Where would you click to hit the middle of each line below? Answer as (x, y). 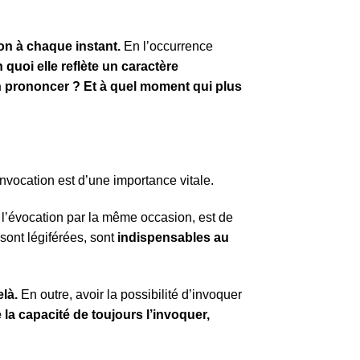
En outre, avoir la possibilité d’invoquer (130, 294)
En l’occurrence (167, 47)
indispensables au (173, 237)
